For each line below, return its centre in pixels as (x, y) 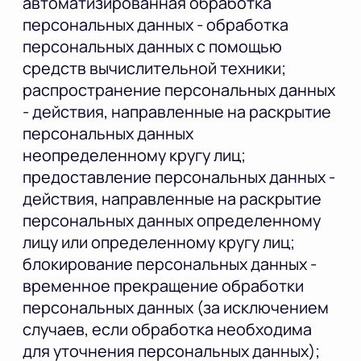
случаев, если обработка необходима (167, 330)
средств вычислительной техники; (154, 68)
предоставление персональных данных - (179, 177)
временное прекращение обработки (163, 286)
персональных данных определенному (172, 221)
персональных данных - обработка (156, 25)
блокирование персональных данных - (170, 264)
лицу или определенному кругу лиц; (159, 243)
